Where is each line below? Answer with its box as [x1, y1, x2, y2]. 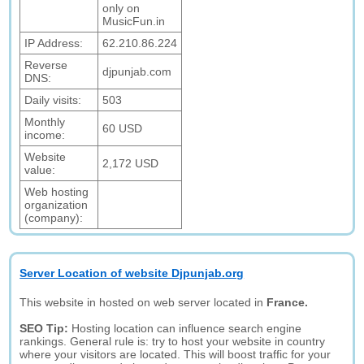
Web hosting [24, 185, 89, 198]
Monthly [24, 115, 66, 128]
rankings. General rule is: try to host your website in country [19, 335, 326, 348]
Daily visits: [24, 93, 82, 106]
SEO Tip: [19, 322, 72, 335]
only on [102, 2, 141, 15]
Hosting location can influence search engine [71, 322, 302, 335]
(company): [24, 211, 84, 224]
